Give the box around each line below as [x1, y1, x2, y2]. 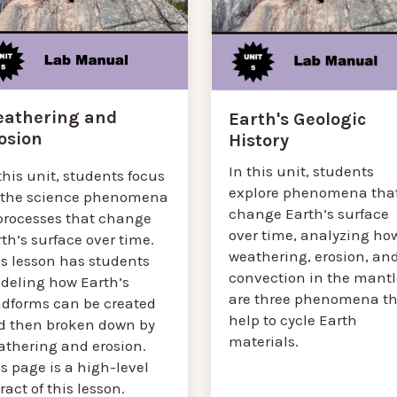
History [228, 130, 289, 152]
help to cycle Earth [228, 311, 357, 330]
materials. [228, 332, 302, 351]
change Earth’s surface [228, 205, 389, 223]
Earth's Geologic [228, 109, 366, 130]
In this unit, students [228, 162, 374, 181]
